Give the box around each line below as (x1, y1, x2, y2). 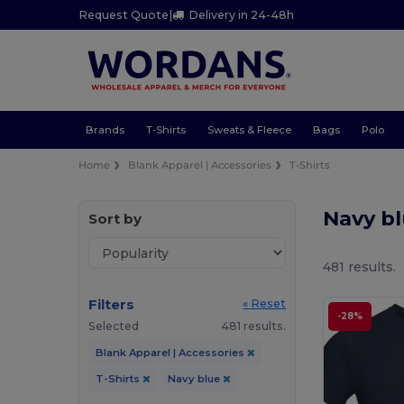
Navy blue (167, 372, 223, 386)
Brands (85, 123, 124, 136)
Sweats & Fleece (207, 123, 291, 136)
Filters (88, 296, 135, 314)
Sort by (88, 210, 142, 228)
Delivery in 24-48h (188, 8, 295, 23)
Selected (88, 319, 140, 334)
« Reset (243, 297, 287, 311)
